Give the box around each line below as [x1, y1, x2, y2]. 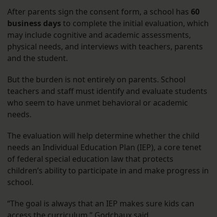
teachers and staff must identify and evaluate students [7, 86, 207, 97]
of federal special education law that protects [7, 154, 173, 165]
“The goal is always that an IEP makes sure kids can [7, 198, 194, 209]
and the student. [7, 53, 68, 64]
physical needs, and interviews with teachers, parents [7, 41, 203, 52]
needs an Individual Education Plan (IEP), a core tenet [7, 142, 201, 153]
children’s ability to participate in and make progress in [7, 165, 209, 176]
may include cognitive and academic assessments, [7, 30, 191, 41]
